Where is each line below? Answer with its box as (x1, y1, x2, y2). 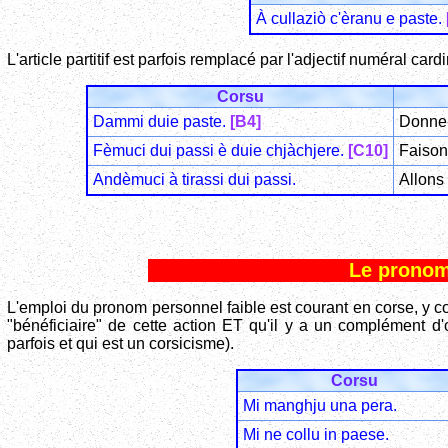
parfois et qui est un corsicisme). (7, 334, 234, 352)
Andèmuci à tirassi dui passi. (93, 171, 296, 189)
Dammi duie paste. (93, 113, 230, 131)
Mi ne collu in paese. (243, 425, 389, 443)
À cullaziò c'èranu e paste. (256, 10, 446, 28)
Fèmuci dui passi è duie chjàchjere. (93, 142, 348, 160)
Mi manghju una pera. (243, 396, 397, 414)
